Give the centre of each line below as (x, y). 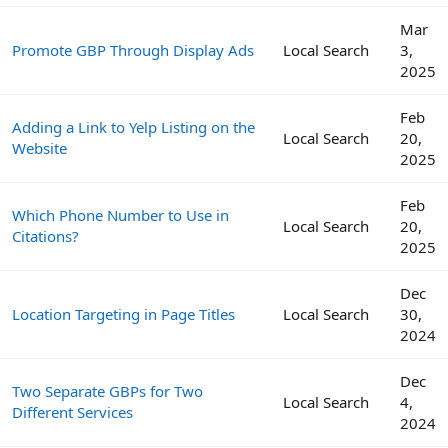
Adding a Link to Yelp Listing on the (133, 126)
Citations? (45, 235)
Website (39, 147)
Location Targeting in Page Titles (123, 313)
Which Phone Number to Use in (120, 214)
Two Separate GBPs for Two (107, 390)
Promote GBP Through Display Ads (133, 49)
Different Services (72, 411)
